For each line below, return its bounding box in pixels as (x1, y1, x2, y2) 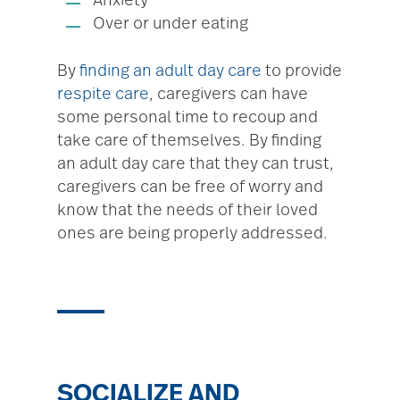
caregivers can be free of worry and (57, 179, 323, 196)
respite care (57, 87, 149, 104)
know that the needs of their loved (57, 203, 318, 220)
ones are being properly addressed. (57, 226, 328, 243)
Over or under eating (93, 16, 248, 33)
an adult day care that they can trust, (57, 156, 334, 173)
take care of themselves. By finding (57, 133, 321, 150)
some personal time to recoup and (57, 110, 318, 127)
